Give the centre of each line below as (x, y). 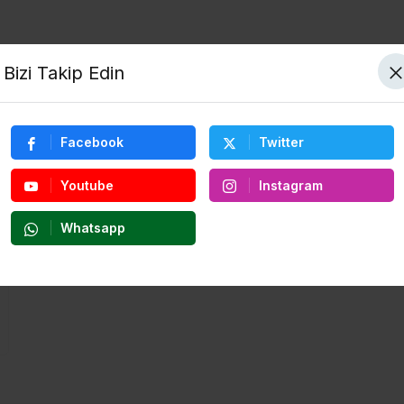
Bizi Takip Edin (64, 73)
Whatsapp (92, 228)
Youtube (87, 185)
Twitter (281, 142)
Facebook (92, 142)
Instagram (290, 185)
